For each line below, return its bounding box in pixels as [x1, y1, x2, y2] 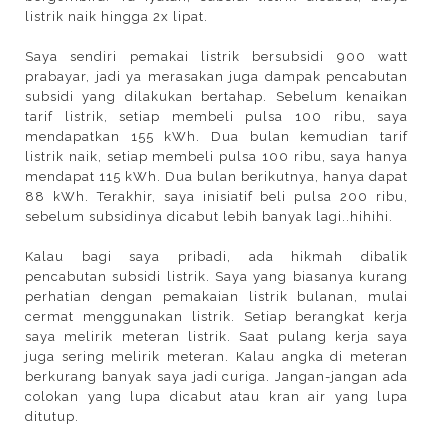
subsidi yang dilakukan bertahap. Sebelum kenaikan [25, 88, 409, 104]
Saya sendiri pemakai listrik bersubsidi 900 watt [25, 48, 409, 64]
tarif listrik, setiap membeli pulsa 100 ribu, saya [25, 108, 409, 124]
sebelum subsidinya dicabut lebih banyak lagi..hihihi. [25, 208, 393, 224]
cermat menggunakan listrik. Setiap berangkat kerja [25, 308, 409, 324]
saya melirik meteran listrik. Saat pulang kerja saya [25, 328, 409, 344]
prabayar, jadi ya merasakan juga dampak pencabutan [25, 68, 409, 84]
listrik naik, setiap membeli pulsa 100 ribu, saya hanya [25, 148, 409, 164]
